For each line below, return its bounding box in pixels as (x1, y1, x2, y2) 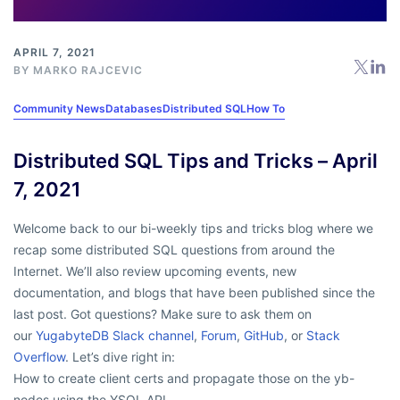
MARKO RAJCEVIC (33, 62, 143, 77)
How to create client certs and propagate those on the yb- (13, 370, 354, 386)
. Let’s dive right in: (65, 348, 175, 364)
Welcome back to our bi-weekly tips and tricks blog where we (13, 220, 373, 236)
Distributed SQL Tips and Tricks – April (13, 148, 378, 172)
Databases (105, 101, 162, 115)
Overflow (13, 348, 65, 364)
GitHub (244, 327, 284, 343)
